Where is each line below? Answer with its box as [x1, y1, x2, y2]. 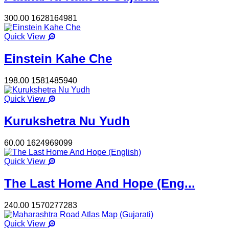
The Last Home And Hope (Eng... [4, 176, 195, 190]
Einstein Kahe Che [4, 52, 112, 66]
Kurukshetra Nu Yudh [4, 113, 130, 128]
